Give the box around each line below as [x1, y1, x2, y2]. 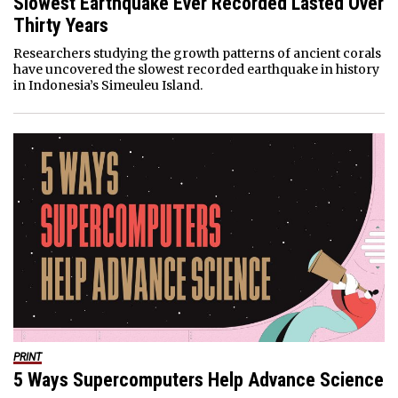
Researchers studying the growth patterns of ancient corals [13, 44, 381, 61]
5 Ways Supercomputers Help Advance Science [13, 368, 384, 391]
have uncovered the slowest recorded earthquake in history [13, 60, 379, 77]
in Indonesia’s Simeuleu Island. [13, 76, 203, 93]
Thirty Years [13, 13, 108, 36]
